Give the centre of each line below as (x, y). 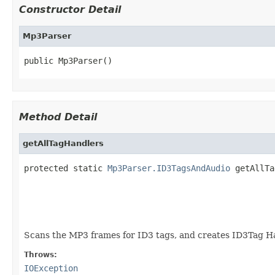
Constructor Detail (70, 9)
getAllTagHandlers (63, 143)
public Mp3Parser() (68, 60)
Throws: (41, 254)
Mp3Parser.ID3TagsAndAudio (169, 168)
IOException (51, 268)
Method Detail (58, 117)
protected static (66, 168)
